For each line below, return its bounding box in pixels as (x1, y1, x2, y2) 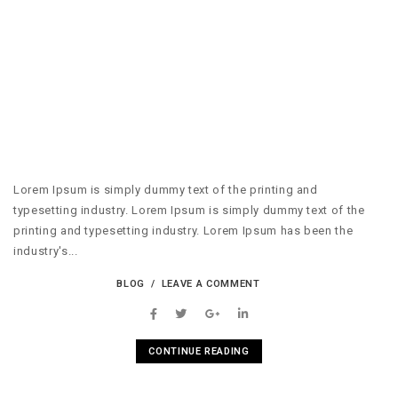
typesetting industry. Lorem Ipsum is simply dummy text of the (13, 203, 365, 218)
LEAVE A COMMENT (161, 277, 260, 290)
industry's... (13, 244, 78, 259)
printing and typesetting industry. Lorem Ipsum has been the (13, 224, 354, 238)
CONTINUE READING (148, 345, 250, 357)
